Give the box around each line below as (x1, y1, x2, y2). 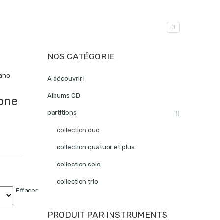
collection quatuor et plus (57, 143, 135, 151)
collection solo (57, 160, 101, 168)
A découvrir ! (47, 74, 85, 82)
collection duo (57, 126, 100, 134)
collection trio (57, 177, 98, 185)
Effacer (15, 187, 38, 194)
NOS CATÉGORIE (47, 51, 114, 61)
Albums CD (47, 91, 80, 99)
